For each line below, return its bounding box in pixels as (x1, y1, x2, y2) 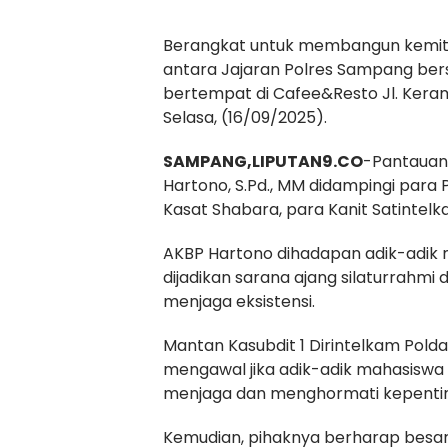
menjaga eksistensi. (163, 289, 315, 313)
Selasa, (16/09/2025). (163, 105, 327, 129)
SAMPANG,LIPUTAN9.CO (163, 149, 363, 173)
